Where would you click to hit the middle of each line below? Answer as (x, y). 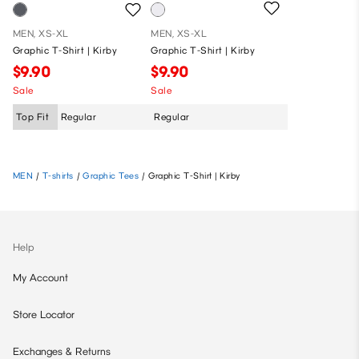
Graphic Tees (111, 176)
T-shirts (58, 176)
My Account (40, 278)
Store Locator (44, 315)
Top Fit (33, 117)
